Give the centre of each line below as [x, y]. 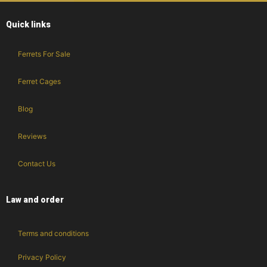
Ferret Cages [39, 82]
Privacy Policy [42, 257]
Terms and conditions [53, 234]
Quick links [28, 25]
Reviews [32, 136]
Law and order [35, 200]
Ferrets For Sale [44, 54]
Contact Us [37, 164]
